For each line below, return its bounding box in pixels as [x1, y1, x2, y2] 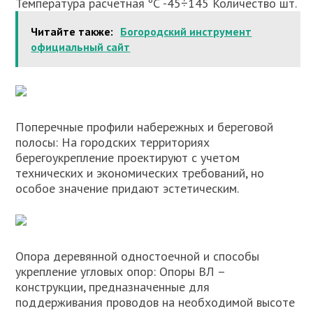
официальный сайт [31, 40, 131, 54]
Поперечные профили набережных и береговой [15, 119, 274, 135]
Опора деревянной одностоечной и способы [15, 248, 260, 264]
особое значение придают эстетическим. [15, 180, 240, 196]
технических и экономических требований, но [15, 165, 265, 181]
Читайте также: [31, 24, 114, 38]
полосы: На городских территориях [15, 134, 210, 150]
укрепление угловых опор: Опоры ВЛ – [15, 263, 226, 279]
